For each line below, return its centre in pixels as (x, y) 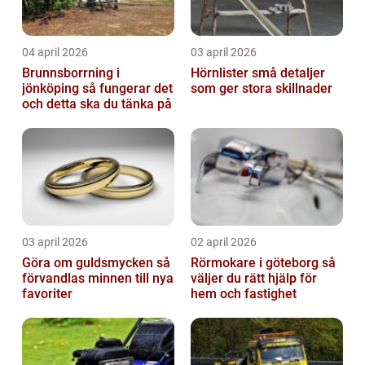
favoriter (47, 293)
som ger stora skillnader (262, 88)
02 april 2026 (224, 242)
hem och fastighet (244, 293)
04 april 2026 (55, 52)
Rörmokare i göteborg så (256, 262)
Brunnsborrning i (71, 73)
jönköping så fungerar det (52, 88)
